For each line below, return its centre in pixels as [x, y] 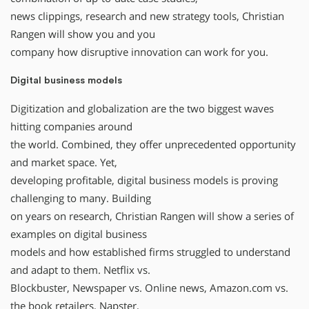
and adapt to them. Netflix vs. [80, 270]
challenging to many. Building [81, 198]
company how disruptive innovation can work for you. [139, 52]
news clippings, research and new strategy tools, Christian [147, 16]
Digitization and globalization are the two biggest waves [142, 108]
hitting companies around [71, 126]
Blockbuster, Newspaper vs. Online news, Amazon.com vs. [149, 288]
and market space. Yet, [64, 162]
